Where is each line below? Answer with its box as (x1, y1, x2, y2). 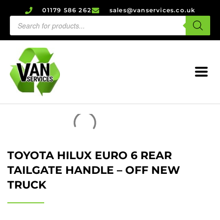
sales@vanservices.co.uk (109, 6, 196, 14)
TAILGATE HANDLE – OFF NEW (7, 163, 180, 177)
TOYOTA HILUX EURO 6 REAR (7, 148, 172, 162)
